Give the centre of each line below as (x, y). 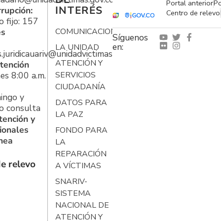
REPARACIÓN (81, 154)
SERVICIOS (75, 75)
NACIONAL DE (82, 205)
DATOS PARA (81, 102)
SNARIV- (71, 181)
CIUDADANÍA (80, 87)
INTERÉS (79, 10)
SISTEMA (73, 193)
